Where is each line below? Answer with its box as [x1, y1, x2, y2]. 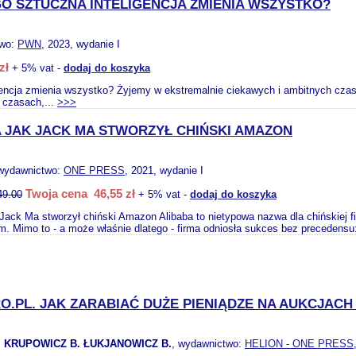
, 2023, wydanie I [41, 38, 120, 50]
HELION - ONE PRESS [245, 338, 354, 350]
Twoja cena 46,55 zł [25, 187, 135, 200]
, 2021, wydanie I [125, 164, 203, 176]
